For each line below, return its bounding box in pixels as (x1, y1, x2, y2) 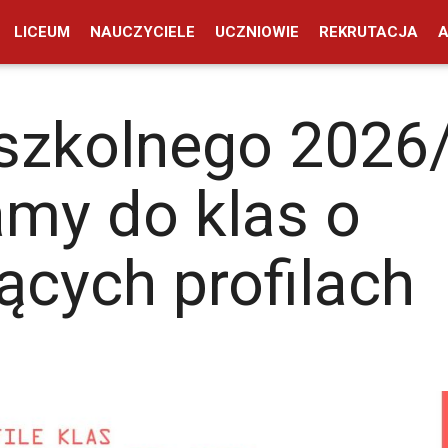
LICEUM (14, 23, 71, 41)
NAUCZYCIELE (90, 23, 196, 41)
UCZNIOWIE (215, 23, 300, 41)
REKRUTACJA (319, 23, 419, 41)
